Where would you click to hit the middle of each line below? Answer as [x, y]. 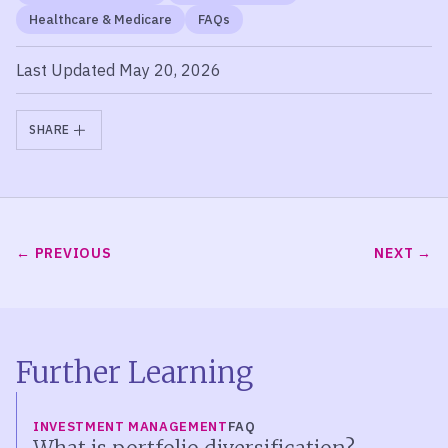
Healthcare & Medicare [100, 19]
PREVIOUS [73, 253]
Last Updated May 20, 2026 [118, 70]
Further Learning [134, 372]
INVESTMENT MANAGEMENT [130, 426]
